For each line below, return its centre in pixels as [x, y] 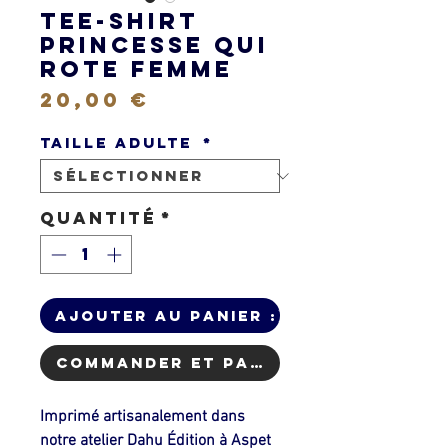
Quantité [98, 218]
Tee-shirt [119, 21]
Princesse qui [154, 45]
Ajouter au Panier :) [171, 315]
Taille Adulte [119, 142]
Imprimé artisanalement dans [142, 416]
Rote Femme [136, 69]
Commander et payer [171, 362]
